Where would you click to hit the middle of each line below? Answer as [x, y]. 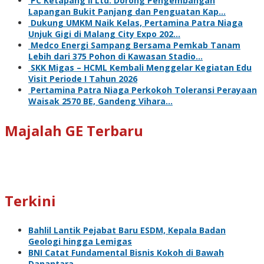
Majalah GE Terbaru [74, 130]
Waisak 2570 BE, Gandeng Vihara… [100, 101]
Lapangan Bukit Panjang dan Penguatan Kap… [127, 11]
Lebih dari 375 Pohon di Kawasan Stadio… [115, 56]
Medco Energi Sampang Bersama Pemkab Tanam [136, 45]
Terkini [30, 200]
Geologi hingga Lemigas [80, 241]
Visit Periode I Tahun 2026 [83, 78]
